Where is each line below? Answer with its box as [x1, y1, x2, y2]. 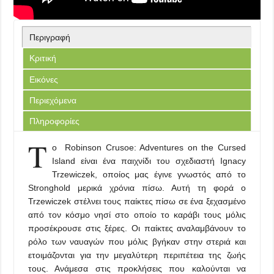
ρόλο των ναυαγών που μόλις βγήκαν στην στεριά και [28, 236, 246, 246]
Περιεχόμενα [29, 95, 77, 106]
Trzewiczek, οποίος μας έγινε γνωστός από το [52, 169, 246, 179]
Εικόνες [29, 74, 59, 84]
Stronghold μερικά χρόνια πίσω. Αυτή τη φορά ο [28, 182, 246, 193]
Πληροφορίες [29, 116, 80, 127]
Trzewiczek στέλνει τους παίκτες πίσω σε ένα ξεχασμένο [28, 196, 246, 206]
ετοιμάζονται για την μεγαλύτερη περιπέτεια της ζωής [28, 250, 246, 260]
